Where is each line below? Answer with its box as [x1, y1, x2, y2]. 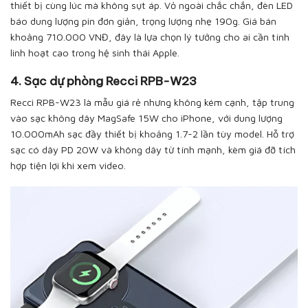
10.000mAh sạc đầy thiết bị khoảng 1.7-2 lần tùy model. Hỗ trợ [10, 128, 294, 140]
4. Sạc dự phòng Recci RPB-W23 [10, 73, 197, 89]
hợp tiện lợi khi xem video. [10, 159, 129, 172]
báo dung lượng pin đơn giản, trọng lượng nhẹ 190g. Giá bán [10, 15, 276, 27]
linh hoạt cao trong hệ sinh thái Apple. [10, 47, 179, 59]
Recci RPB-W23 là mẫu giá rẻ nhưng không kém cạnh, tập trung [10, 96, 294, 109]
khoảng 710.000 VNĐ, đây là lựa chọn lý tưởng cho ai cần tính [10, 31, 289, 43]
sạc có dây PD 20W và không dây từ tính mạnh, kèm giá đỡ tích [10, 144, 296, 156]
